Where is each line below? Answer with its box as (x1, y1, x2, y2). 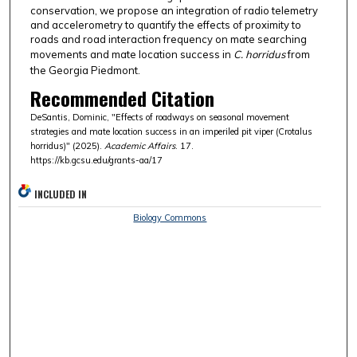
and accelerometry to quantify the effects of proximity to (29, 18, 301, 32)
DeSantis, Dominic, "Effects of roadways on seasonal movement (29, 112, 289, 124)
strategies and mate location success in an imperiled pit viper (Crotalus (29, 126, 312, 138)
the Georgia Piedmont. (29, 64, 140, 77)
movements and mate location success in (29, 48, 233, 61)
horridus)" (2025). (29, 140, 104, 152)
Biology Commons (133, 212, 207, 224)
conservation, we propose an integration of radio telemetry (29, 4, 318, 18)
